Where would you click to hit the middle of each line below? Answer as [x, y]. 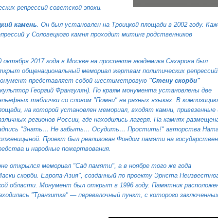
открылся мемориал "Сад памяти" [62, 166]
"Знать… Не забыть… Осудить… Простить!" [92, 129]
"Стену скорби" [174, 81]
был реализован [91, 139]
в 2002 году [185, 25]
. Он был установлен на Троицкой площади [103, 25]
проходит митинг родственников [141, 34]
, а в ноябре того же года [153, 166]
